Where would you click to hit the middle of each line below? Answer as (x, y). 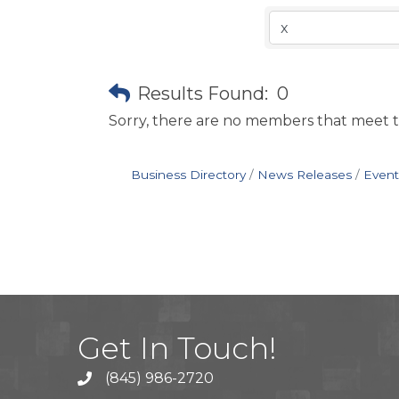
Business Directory (188, 175)
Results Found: (203, 93)
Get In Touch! (177, 349)
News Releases (304, 175)
